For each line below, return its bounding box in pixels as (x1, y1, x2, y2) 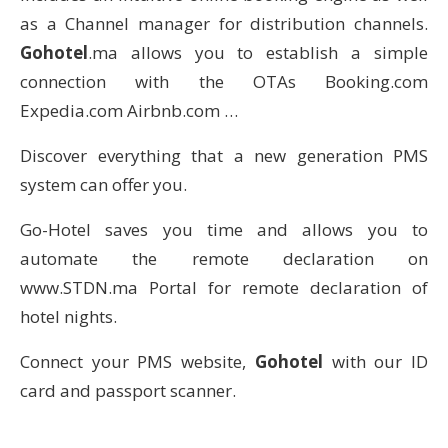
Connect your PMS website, (20, 349, 255, 373)
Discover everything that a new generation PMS (20, 143, 428, 167)
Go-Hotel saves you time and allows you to (20, 217, 428, 241)
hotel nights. (20, 304, 117, 328)
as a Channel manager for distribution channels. (20, 11, 428, 35)
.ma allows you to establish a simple (88, 40, 428, 64)
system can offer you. (20, 172, 187, 196)
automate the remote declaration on (20, 246, 428, 270)
